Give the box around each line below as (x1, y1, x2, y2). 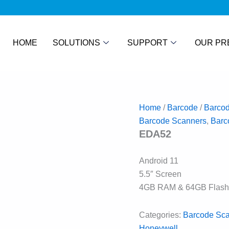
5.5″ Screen (139, 169, 181, 178)
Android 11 (139, 156, 178, 165)
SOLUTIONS (53, 38, 100, 47)
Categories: (139, 210, 183, 219)
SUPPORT (127, 38, 168, 47)
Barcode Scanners (139, 116, 207, 125)
